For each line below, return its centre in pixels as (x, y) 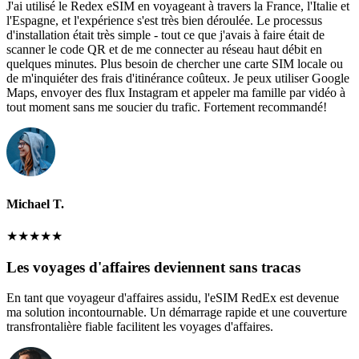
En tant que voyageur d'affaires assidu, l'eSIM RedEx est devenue (173, 298)
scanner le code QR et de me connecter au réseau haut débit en (164, 50)
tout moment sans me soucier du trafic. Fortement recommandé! (167, 107)
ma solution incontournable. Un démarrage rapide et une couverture (177, 313)
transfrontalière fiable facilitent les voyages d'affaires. (140, 327)
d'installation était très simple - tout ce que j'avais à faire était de (165, 35)
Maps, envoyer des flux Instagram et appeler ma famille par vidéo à (176, 93)
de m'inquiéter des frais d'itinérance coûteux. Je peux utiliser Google (178, 79)
